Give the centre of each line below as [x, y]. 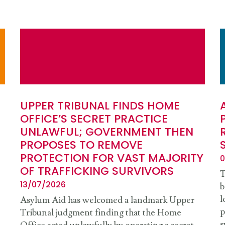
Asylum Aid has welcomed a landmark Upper [107, 200]
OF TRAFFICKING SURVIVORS [97, 171]
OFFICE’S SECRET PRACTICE [94, 119]
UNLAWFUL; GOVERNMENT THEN [107, 132]
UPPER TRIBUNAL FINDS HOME [100, 106]
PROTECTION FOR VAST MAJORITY [112, 158]
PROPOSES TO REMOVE [81, 145]
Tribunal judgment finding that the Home [101, 213]
